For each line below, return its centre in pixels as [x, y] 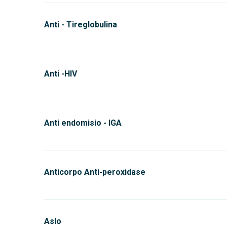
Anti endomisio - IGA [83, 123]
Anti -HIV [61, 74]
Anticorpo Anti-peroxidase [95, 172]
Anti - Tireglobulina [81, 25]
